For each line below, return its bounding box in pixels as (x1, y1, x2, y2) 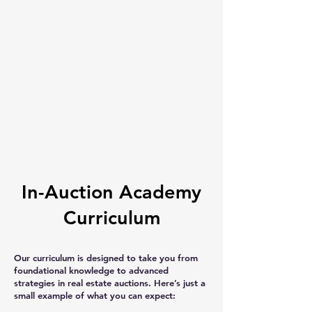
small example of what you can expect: (14, 290, 175, 301)
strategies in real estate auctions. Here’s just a (14, 277, 205, 288)
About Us (58, 142, 165, 172)
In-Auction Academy (22, 180, 201, 203)
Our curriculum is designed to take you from (14, 252, 198, 263)
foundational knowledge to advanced (14, 265, 169, 276)
